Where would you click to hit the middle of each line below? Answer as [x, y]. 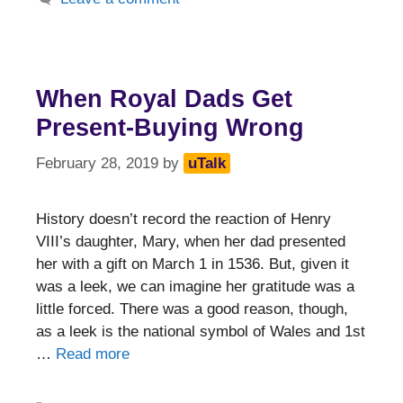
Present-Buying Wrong [170, 128]
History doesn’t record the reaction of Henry [184, 219]
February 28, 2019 [97, 163]
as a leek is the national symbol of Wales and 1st [201, 331]
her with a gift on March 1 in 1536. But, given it [193, 264]
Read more [93, 354]
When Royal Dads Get [164, 99]
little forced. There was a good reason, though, [192, 309]
